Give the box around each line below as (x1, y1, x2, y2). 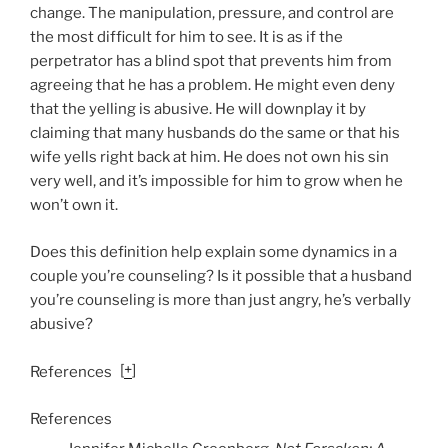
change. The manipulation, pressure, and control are (30, 4, 394, 23)
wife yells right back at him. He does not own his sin (30, 148, 389, 167)
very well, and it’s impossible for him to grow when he (30, 172, 403, 191)
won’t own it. (30, 196, 118, 215)
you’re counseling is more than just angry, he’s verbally (30, 290, 411, 309)
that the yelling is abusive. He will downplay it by (30, 100, 366, 119)
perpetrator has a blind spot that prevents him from (30, 52, 392, 71)
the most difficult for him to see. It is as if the (30, 28, 343, 47)
